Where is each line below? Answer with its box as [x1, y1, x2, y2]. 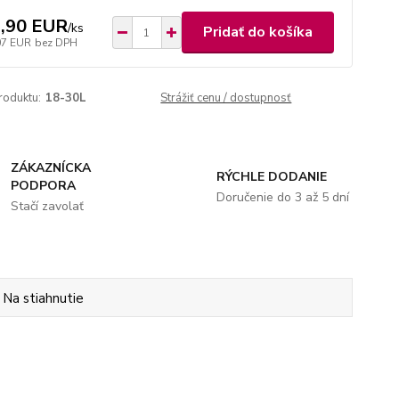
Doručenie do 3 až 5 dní [216, 189, 349, 206]
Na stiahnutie [3, 289, 85, 307]
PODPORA [11, 177, 77, 194]
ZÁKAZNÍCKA [11, 159, 92, 176]
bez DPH [34, 35, 77, 50]
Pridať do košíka [202, 22, 313, 42]
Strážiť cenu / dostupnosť [160, 90, 292, 106]
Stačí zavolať [11, 198, 85, 215]
